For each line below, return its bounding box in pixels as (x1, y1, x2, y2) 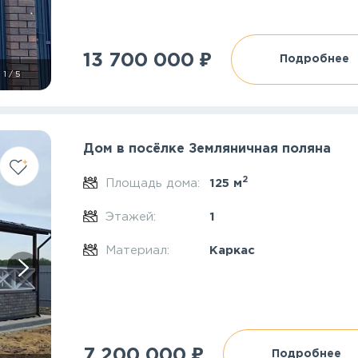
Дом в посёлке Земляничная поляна (83, 143, 332, 155)
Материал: (105, 245, 173, 256)
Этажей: (105, 212, 160, 222)
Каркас (209, 245, 255, 256)
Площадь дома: (105, 178, 204, 189)
